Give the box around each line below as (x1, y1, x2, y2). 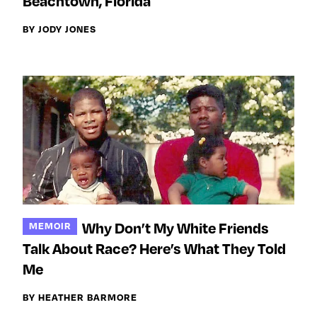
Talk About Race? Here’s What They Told (23, 238, 286, 258)
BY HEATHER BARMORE (23, 290, 137, 303)
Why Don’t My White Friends (82, 218, 270, 237)
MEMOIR (28, 219, 71, 232)
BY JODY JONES (23, 22, 96, 35)
